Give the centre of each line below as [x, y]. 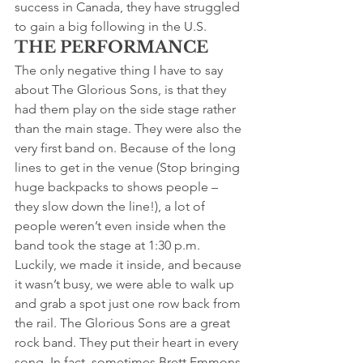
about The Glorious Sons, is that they [122, 90]
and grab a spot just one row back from [129, 303]
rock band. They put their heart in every [128, 342]
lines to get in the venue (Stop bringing [129, 167]
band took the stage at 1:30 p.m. [107, 245]
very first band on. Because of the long [127, 148]
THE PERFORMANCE [111, 47]
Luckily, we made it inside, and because [130, 265]
